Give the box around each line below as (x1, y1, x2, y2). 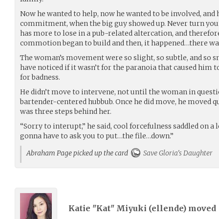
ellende (152, 203, 183, 214)
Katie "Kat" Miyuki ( (68, 203, 152, 214)
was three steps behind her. (20, 107, 111, 116)
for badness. (20, 72, 60, 82)
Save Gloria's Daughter (142, 148, 213, 157)
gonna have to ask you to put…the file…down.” (20, 131, 174, 140)
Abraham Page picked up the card (26, 148, 131, 157)
